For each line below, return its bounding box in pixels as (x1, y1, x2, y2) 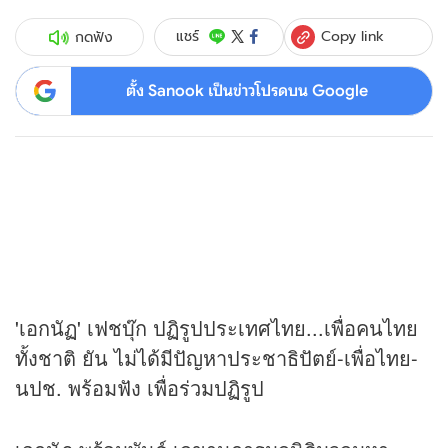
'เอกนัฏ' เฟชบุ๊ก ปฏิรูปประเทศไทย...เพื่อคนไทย (15, 313, 418, 343)
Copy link (321, 25, 385, 46)
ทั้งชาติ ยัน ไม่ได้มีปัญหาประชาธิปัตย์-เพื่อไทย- (15, 343, 418, 373)
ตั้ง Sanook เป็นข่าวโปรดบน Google (125, 80, 368, 101)
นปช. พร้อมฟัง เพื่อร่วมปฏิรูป (15, 373, 264, 403)
